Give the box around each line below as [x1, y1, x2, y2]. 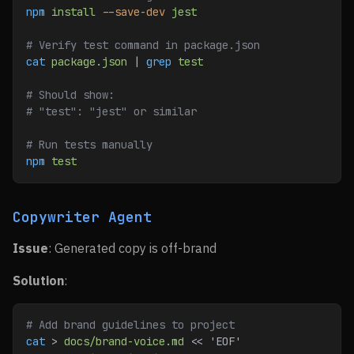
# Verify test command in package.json [26, 38, 260, 52]
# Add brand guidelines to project [26, 318, 235, 332]
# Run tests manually [26, 137, 153, 152]
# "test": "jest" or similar [26, 104, 197, 119]
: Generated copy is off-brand [48, 240, 217, 256]
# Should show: [26, 88, 115, 102]
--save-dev [96, 5, 165, 19]
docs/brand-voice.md [64, 334, 184, 348]
